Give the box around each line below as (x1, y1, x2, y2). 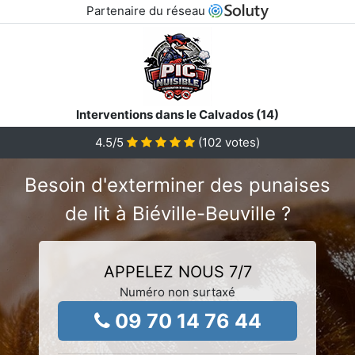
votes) (222, 134, 260, 150)
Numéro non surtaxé (120, 284, 235, 300)
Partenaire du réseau (86, 3, 208, 18)
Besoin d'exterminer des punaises (25, 173, 330, 197)
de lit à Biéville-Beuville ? (64, 201, 291, 225)
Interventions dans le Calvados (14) (76, 106, 279, 122)
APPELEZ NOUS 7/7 (103, 261, 252, 281)
